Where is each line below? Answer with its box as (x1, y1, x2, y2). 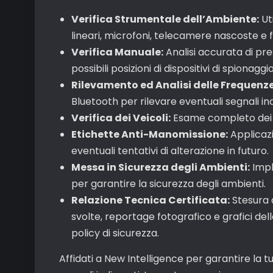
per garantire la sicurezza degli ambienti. (71, 177, 266, 191)
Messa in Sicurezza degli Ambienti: (71, 160, 250, 174)
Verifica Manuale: (71, 45, 163, 59)
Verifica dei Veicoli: (71, 111, 171, 125)
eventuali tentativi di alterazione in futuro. (71, 144, 269, 158)
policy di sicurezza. (71, 226, 159, 240)
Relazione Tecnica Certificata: (71, 193, 230, 207)
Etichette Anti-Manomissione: (71, 127, 228, 141)
